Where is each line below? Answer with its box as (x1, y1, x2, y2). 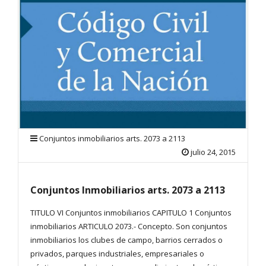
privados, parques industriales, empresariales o (30, 248, 204, 259)
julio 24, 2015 (191, 147, 236, 158)
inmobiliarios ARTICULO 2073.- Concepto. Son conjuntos (30, 221, 227, 232)
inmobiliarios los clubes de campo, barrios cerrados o (30, 235, 223, 246)
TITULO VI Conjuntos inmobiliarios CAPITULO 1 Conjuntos (30, 207, 232, 218)
